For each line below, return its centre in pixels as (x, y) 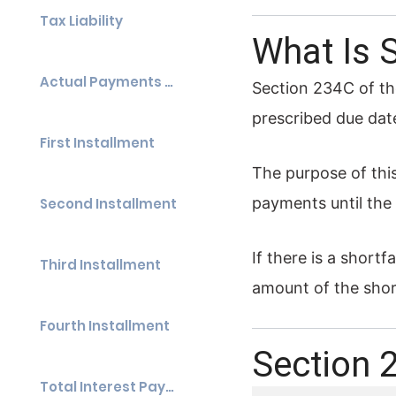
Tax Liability (81, 21)
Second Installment (108, 204)
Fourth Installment (105, 326)
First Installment (97, 143)
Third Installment (100, 265)
